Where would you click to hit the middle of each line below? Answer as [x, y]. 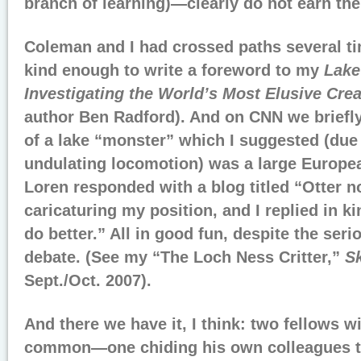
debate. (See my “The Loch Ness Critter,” [185, 257]
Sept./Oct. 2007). [88, 280]
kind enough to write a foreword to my [174, 70]
